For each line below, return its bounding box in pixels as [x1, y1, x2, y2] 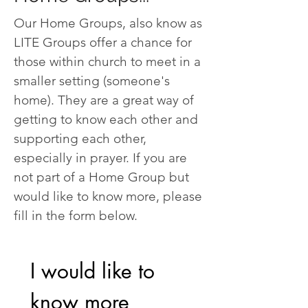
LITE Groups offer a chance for [14, 34, 192, 50]
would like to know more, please [14, 188, 202, 204]
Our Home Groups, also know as [14, 15, 202, 31]
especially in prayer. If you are [14, 150, 187, 166]
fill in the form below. [14, 208, 141, 223]
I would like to [30, 257, 155, 285]
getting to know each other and [14, 111, 198, 127]
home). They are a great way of [14, 92, 194, 108]
